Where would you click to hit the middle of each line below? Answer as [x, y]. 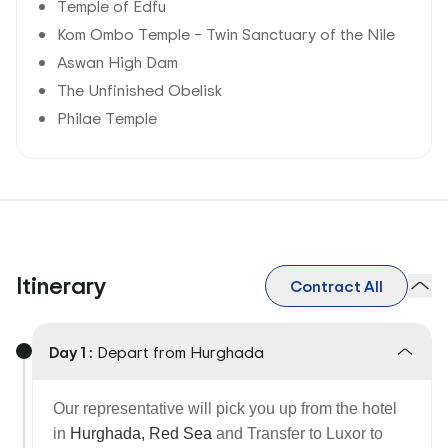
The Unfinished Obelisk [139, 90]
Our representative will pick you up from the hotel [225, 408]
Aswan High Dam [117, 62]
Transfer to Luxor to [315, 433]
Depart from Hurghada [180, 352]
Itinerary [61, 285]
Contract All [336, 286]
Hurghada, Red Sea [139, 433]
